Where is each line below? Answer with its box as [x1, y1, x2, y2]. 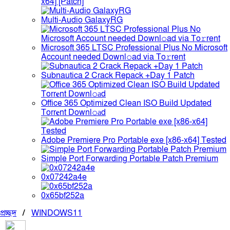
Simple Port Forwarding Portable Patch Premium [41, 153, 218, 164]
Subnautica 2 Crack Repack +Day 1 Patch [41, 70, 195, 81]
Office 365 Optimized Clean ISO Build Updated [41, 98, 212, 109]
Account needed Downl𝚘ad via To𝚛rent [41, 51, 185, 63]
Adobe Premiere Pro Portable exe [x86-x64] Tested [41, 135, 226, 146]
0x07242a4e [41, 171, 87, 183]
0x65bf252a [41, 190, 84, 201]
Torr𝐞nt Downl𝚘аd [41, 107, 106, 118]
